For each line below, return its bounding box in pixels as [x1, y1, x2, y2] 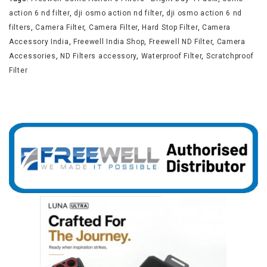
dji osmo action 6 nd [166, 9, 242, 17]
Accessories [9, 52, 56, 60]
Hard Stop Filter [142, 23, 198, 32]
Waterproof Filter [141, 52, 202, 60]
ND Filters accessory [60, 52, 137, 60]
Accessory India [9, 38, 69, 46]
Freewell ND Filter [148, 38, 213, 46]
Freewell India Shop [73, 38, 145, 46]
